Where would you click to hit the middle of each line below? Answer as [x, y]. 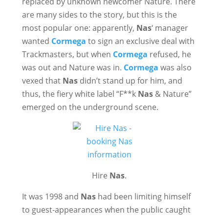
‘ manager [170, 28]
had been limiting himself [143, 197]
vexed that [42, 81]
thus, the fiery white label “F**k [80, 94]
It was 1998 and [51, 197]
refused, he [169, 54]
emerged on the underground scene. [90, 107]
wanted [36, 41]
